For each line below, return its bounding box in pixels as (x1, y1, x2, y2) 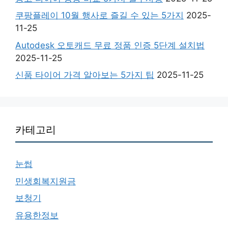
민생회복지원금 (15, 176, 76, 186)
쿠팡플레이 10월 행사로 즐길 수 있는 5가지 (15, 10, 184, 20)
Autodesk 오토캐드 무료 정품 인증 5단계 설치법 (15, 40, 205, 50)
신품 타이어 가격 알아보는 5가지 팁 (15, 70, 154, 80)
